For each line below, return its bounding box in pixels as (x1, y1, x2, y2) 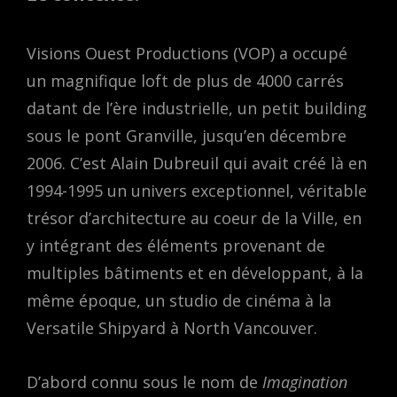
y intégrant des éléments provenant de (27, 234, 325, 256)
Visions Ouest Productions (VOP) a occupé (27, 42, 347, 64)
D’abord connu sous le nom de (27, 370, 262, 393)
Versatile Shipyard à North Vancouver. (27, 316, 317, 339)
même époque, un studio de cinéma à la (27, 289, 331, 311)
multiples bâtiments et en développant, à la (27, 261, 363, 284)
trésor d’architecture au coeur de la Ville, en (27, 206, 362, 229)
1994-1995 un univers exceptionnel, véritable (27, 179, 367, 201)
